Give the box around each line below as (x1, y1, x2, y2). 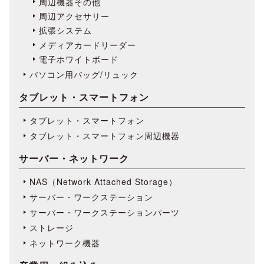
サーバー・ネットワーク (19, 151, 129, 166)
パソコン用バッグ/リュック (29, 68, 138, 81)
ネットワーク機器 (29, 237, 100, 249)
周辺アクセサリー (39, 9, 110, 22)
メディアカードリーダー (39, 38, 136, 51)
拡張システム (39, 24, 92, 37)
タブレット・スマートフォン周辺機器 (29, 130, 180, 142)
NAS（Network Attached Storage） (29, 176, 177, 188)
